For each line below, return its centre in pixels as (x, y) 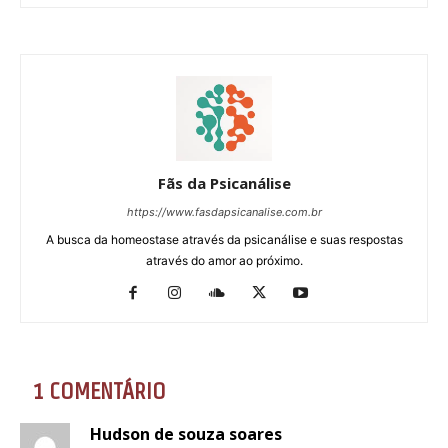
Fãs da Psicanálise (224, 182)
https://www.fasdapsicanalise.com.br (224, 211)
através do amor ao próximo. (224, 260)
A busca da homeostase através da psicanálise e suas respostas (224, 239)
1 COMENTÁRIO (99, 390)
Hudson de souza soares (186, 433)
